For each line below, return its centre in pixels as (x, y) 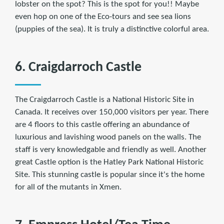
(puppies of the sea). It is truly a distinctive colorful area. (112, 29)
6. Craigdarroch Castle (78, 68)
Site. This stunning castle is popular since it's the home (110, 175)
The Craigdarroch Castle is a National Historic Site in (104, 100)
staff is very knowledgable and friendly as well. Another (111, 150)
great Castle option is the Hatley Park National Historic (109, 162)
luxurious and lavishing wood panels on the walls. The (108, 137)
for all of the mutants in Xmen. (68, 187)
